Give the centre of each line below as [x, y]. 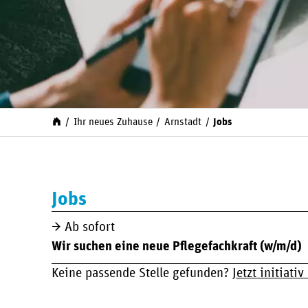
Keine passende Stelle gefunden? [142, 273]
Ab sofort [89, 228]
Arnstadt [183, 122]
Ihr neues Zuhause [113, 122]
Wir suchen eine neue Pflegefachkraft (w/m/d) [176, 247]
